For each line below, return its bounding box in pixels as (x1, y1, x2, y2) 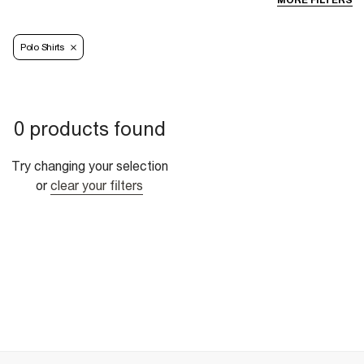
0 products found (13, 117, 166, 141)
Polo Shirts (20, 41, 64, 54)
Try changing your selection (11, 158, 168, 174)
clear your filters (50, 178, 143, 193)
